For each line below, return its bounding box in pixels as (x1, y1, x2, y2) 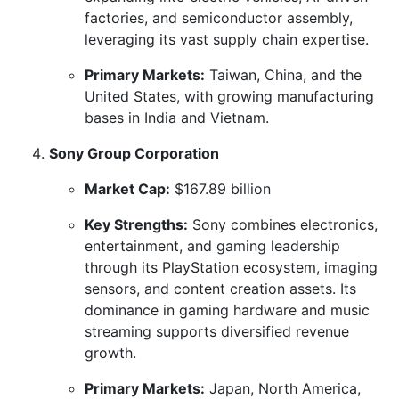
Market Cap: (85, 179, 170, 198)
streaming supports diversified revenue (85, 322, 349, 340)
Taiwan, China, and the (205, 65, 362, 84)
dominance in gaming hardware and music (85, 300, 370, 319)
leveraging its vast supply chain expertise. (85, 29, 369, 48)
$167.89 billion (170, 179, 271, 198)
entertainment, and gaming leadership (85, 236, 340, 255)
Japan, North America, (205, 379, 361, 397)
